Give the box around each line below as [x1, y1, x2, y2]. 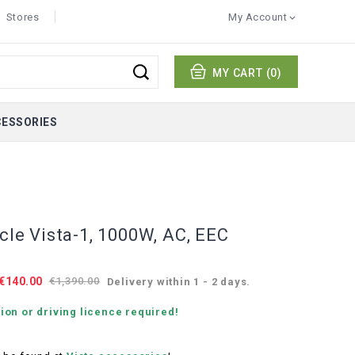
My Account [228, 11, 287, 23]
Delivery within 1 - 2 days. [106, 276, 251, 288]
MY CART [212, 67, 263, 79]
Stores [6, 11, 40, 23]
